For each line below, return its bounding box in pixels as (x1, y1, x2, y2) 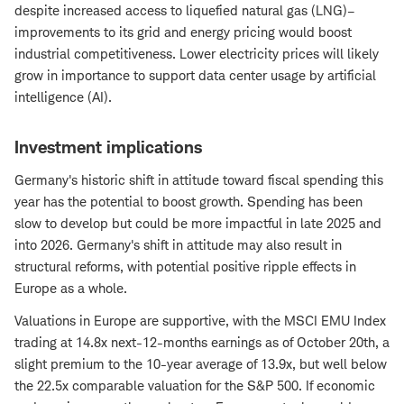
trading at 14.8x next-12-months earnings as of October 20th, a (14, 333, 390, 351)
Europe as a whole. (14, 279, 127, 297)
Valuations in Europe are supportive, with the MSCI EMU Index (14, 311, 386, 329)
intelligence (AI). (14, 87, 112, 106)
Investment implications (14, 136, 202, 158)
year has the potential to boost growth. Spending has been (14, 192, 363, 210)
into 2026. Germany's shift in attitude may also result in (14, 235, 342, 253)
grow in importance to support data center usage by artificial (14, 66, 376, 84)
